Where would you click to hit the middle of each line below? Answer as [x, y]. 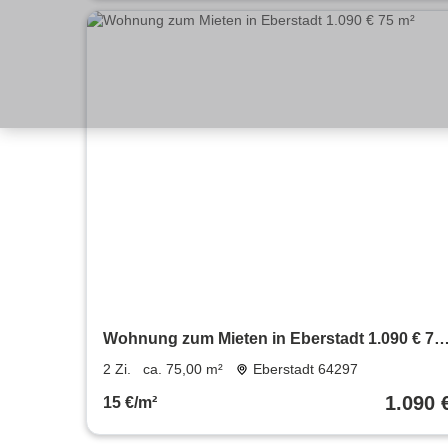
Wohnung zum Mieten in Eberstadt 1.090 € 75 [273, 339]
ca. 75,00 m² [183, 369]
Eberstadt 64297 [305, 369]
